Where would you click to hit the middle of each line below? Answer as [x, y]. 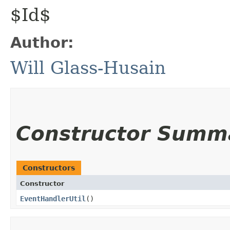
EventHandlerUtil [53, 198]
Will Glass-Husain [88, 68]
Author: [42, 42]
